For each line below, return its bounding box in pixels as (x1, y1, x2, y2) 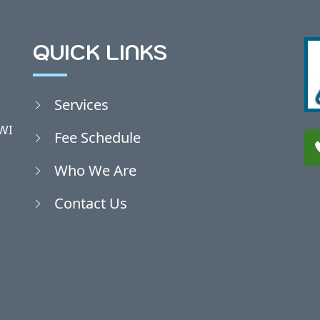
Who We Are (54, 159, 136, 180)
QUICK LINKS (33, 39, 167, 66)
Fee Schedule (54, 126, 141, 147)
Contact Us (54, 192, 127, 213)
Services (54, 94, 109, 114)
